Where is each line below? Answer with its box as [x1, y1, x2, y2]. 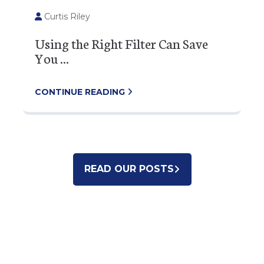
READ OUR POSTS [84, 163, 174, 175]
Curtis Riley [29, 11, 78, 22]
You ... [22, 48, 57, 67]
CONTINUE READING [22, 86, 115, 97]
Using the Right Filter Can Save [22, 33, 196, 52]
